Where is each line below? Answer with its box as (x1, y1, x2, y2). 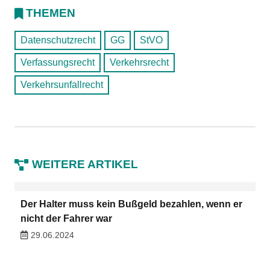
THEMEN (26, 7, 75, 19)
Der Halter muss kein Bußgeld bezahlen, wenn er (20, 198, 242, 209)
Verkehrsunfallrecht (20, 80, 103, 90)
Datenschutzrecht (20, 35, 95, 45)
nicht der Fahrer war (20, 213, 112, 224)
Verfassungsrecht (20, 57, 95, 67)
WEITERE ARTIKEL (32, 158, 138, 171)
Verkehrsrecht (110, 57, 169, 67)
